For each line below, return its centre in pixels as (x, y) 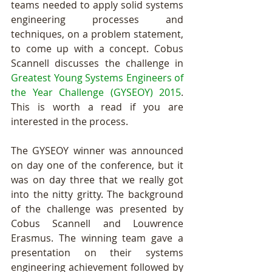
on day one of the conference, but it (97, 165)
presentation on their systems (97, 253)
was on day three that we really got (97, 180)
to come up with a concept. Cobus (97, 49)
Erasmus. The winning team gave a (97, 238)
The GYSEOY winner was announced (97, 151)
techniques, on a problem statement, (97, 34)
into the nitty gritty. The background (97, 194)
